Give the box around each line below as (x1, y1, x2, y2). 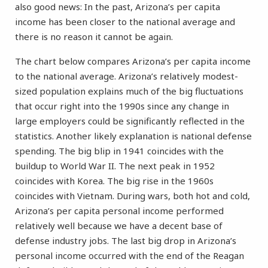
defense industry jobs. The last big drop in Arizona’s (15, 234, 236, 247)
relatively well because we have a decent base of (15, 220, 223, 232)
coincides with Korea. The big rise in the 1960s (15, 175, 214, 187)
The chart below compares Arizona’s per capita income (15, 55, 251, 68)
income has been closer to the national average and (15, 16, 235, 28)
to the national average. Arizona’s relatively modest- (15, 70, 238, 83)
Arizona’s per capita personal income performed (15, 205, 224, 217)
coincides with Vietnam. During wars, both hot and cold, (15, 190, 250, 202)
